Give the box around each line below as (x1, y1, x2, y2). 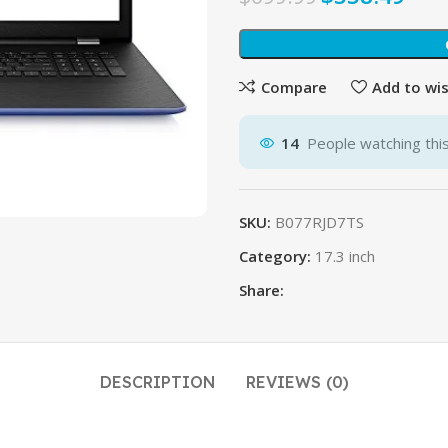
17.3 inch (315, 246, 375, 266)
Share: (239, 280, 284, 300)
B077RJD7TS (275, 212, 364, 232)
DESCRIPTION (99, 372, 216, 392)
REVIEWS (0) (245, 372, 349, 392)
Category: (239, 246, 311, 266)
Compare (260, 76, 327, 97)
